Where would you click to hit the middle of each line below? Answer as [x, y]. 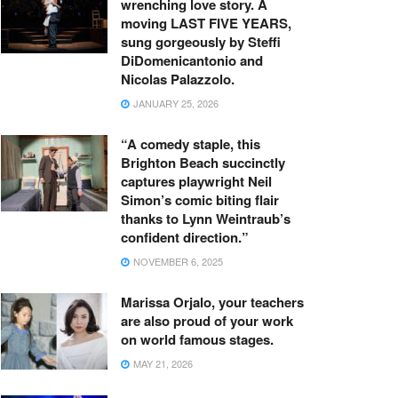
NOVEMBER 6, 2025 [177, 261]
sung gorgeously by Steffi [201, 42]
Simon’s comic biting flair [200, 200]
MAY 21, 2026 [162, 363]
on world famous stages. [197, 339]
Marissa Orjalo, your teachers [212, 302]
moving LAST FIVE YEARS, [206, 23]
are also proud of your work [207, 321]
